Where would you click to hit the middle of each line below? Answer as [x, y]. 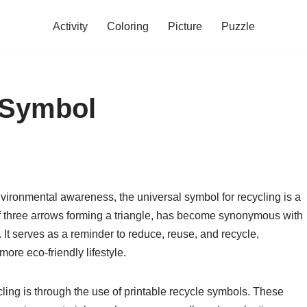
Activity [70, 26]
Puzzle [238, 26]
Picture [185, 26]
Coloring [127, 26]
